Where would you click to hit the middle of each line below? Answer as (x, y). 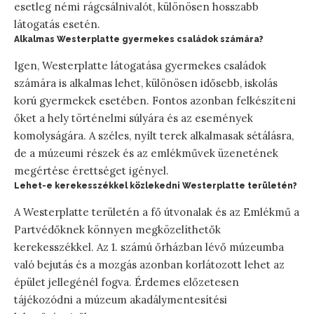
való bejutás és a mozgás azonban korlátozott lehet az (149, 265)
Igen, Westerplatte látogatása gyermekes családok (140, 65)
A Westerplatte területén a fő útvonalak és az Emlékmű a (157, 212)
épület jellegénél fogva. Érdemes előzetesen (127, 282)
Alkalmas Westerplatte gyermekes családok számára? (139, 39)
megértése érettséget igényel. (91, 170)
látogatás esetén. (57, 24)
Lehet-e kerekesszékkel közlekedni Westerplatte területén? (156, 185)
